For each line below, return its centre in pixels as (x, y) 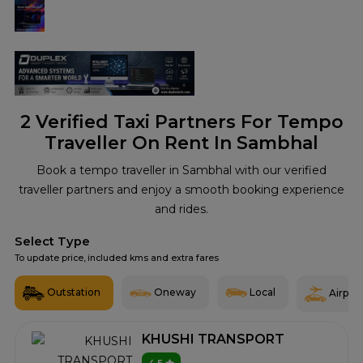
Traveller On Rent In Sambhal (181, 143)
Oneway (175, 292)
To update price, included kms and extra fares (117, 258)
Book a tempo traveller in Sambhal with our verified (181, 170)
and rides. (181, 209)
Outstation (74, 292)
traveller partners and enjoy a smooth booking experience (181, 190)
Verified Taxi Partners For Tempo (187, 122)
